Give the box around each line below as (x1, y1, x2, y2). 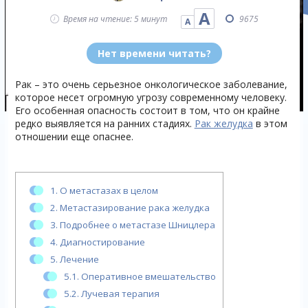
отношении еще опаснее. (14, 130, 133, 143)
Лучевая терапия (78, 287, 159, 300)
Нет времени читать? (97, 47, 211, 60)
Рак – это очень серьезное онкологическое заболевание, (14, 78, 287, 91)
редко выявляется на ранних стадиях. (14, 117, 195, 130)
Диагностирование (57, 236, 145, 248)
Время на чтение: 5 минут (63, 12, 167, 25)
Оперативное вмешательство (78, 270, 216, 283)
